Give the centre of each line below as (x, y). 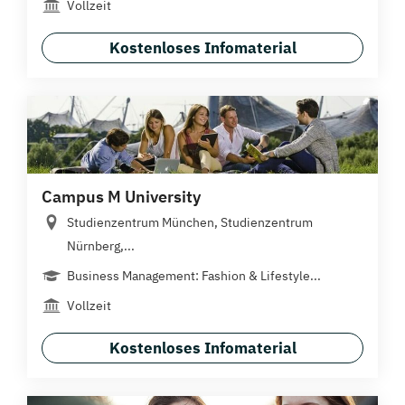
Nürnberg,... (101, 246)
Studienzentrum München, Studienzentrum (190, 223)
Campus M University (121, 197)
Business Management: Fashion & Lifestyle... (194, 276)
